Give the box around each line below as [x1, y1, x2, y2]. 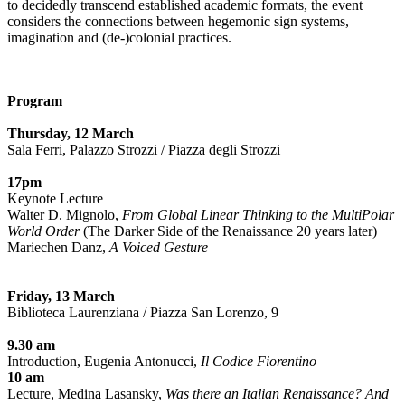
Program [7, 93, 62, 109]
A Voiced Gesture [106, 240, 208, 256]
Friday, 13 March [7, 288, 115, 305]
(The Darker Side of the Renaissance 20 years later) [80, 223, 377, 240]
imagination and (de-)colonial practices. [7, 30, 231, 46]
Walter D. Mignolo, [7, 207, 122, 223]
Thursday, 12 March [7, 126, 134, 142]
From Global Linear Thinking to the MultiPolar [122, 207, 394, 223]
